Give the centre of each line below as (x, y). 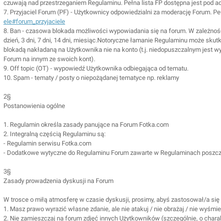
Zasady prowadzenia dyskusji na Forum (58, 181)
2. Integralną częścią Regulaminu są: (55, 134)
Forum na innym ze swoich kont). (49, 59)
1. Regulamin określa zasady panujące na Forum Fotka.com (86, 125)
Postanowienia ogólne (34, 106)
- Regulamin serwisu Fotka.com (47, 143)
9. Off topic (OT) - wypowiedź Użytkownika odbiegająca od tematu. (96, 68)
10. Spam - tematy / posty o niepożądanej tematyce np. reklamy (91, 78)
